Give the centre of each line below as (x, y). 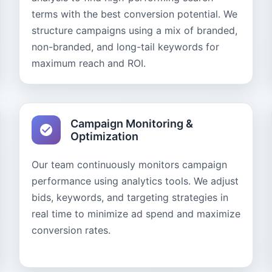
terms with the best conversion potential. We (134, 14)
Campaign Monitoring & (131, 124)
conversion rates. (71, 230)
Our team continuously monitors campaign (129, 165)
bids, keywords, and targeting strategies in (130, 197)
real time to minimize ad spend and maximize (136, 214)
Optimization (104, 136)
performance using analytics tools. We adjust (135, 181)
